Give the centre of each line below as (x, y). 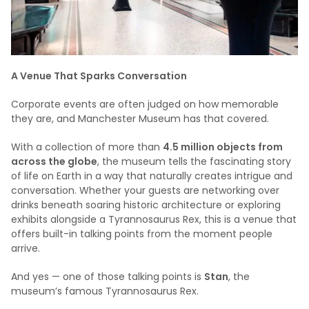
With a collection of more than (87, 147)
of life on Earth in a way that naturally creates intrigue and (152, 176)
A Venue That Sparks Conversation (99, 76)
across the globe (54, 162)
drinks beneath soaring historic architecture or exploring (146, 205)
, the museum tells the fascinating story (194, 162)
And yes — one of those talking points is (108, 277)
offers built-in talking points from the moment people (142, 234)
